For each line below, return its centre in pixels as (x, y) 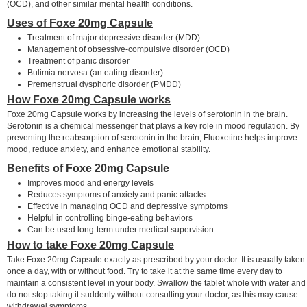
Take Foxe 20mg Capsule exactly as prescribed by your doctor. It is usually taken (156, 259)
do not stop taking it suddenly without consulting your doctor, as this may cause (152, 294)
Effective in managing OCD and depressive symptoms (127, 206)
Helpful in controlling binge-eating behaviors (110, 218)
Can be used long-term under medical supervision (121, 229)
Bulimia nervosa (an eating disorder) (95, 72)
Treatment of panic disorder (78, 61)
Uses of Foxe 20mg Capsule (80, 23)
